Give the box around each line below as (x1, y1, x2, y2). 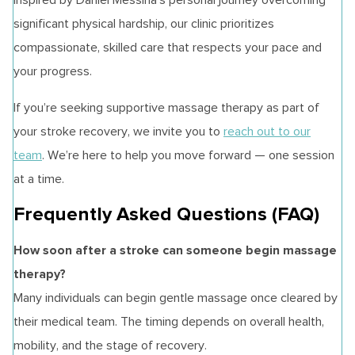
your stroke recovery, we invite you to (13, 124, 223, 139)
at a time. (13, 172, 64, 186)
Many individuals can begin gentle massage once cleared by (13, 291, 338, 305)
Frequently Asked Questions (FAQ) (13, 203, 319, 227)
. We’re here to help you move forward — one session (42, 148, 334, 162)
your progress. (13, 64, 92, 78)
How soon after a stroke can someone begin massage (13, 242, 337, 259)
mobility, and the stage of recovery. (13, 338, 207, 353)
